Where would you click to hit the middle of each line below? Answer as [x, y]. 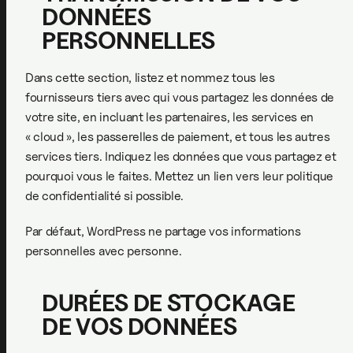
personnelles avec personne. [104, 251]
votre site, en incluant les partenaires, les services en [170, 117]
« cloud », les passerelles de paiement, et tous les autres [178, 137]
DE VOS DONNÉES [139, 326]
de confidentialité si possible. [105, 196]
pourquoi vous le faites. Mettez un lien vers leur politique [180, 176]
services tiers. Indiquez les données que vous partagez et [181, 156]
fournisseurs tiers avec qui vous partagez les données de [180, 97]
